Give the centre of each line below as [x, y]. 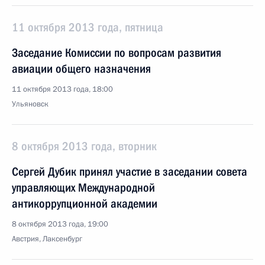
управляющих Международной [83, 188]
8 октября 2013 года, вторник [84, 146]
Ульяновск [30, 104]
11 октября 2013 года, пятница [88, 27]
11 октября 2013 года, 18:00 [62, 89]
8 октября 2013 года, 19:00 [60, 224]
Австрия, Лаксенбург [47, 239]
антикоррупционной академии [85, 203]
